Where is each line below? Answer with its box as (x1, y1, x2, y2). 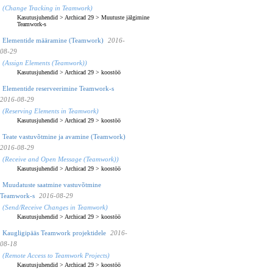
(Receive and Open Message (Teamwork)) (2, 155, 119, 163)
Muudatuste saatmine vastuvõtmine (2, 180, 101, 188)
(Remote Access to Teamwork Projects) (2, 251, 110, 259)
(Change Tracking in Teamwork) (2, 4, 93, 12)
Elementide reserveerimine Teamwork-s (2, 84, 114, 92)
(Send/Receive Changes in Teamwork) (2, 203, 108, 211)
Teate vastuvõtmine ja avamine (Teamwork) (2, 132, 126, 140)
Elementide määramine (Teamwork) (2, 36, 104, 44)
